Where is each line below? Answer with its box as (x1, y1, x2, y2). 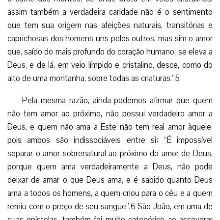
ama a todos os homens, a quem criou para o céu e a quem (7, 187, 213, 199)
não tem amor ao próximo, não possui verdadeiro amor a (7, 108, 213, 119)
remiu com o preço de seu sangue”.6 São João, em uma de (7, 200, 213, 212)
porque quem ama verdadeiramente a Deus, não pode (7, 161, 213, 172)
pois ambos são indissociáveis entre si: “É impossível (7, 134, 213, 146)
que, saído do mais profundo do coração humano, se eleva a (7, 46, 213, 57)
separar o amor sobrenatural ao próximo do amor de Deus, (7, 147, 213, 159)
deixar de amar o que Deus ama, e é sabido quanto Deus (7, 174, 213, 186)
